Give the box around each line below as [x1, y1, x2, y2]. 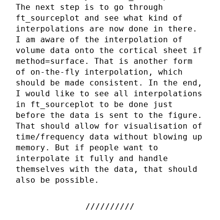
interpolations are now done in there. [16, 24, 197, 34]
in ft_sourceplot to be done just [16, 100, 173, 110]
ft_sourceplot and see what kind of [16, 13, 183, 23]
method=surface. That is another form [16, 56, 192, 66]
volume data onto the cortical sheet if [16, 46, 202, 55]
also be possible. [16, 175, 99, 185]
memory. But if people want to [16, 143, 158, 153]
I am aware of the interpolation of [16, 35, 183, 45]
